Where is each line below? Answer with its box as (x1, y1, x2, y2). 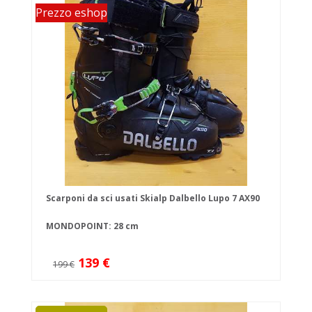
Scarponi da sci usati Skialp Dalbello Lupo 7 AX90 (46, 192, 260, 205)
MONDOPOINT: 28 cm (46, 220, 139, 233)
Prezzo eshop (36, 5, 107, 21)
